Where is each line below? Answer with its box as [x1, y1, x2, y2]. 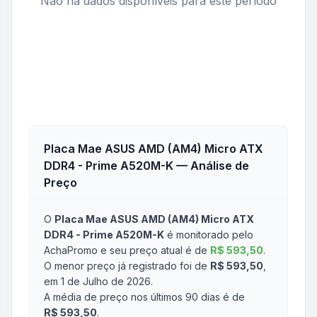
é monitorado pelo [164, 229, 253, 241]
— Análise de [173, 158, 249, 173]
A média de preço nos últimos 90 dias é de [44, 291, 245, 303]
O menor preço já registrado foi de [44, 260, 207, 272]
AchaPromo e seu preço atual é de [44, 244, 207, 256]
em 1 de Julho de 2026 [44, 275, 151, 287]
